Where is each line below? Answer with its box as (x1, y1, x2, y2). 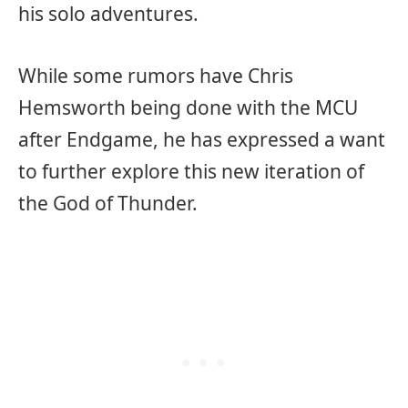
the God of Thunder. (18, 189, 198, 216)
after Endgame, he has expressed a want (18, 126, 385, 152)
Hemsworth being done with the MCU (18, 94, 358, 120)
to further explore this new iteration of (18, 158, 364, 184)
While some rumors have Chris (18, 62, 293, 88)
